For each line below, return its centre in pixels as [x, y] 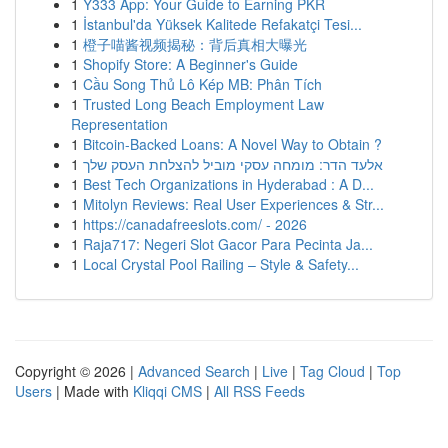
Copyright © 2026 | [76, 371]
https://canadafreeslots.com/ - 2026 [195, 224]
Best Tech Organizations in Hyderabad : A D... [228, 184]
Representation [119, 124]
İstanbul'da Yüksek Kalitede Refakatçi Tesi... [222, 24]
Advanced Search [194, 371]
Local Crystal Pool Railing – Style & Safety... [221, 264]
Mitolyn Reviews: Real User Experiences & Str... [233, 204]
